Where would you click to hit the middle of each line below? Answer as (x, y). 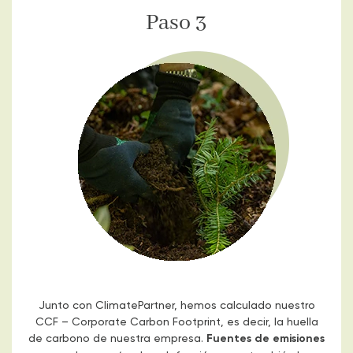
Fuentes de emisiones (266, 338)
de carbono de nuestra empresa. (117, 338)
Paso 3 (176, 24)
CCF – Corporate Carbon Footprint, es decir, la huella (176, 321)
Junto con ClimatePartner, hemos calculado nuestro (176, 305)
